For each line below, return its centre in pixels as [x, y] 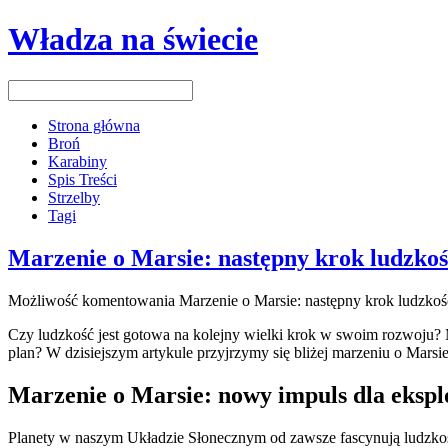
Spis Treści [82, 179]
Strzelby [74, 197]
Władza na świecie [133, 39]
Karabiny [77, 161]
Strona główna [94, 125]
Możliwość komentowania [93, 300]
